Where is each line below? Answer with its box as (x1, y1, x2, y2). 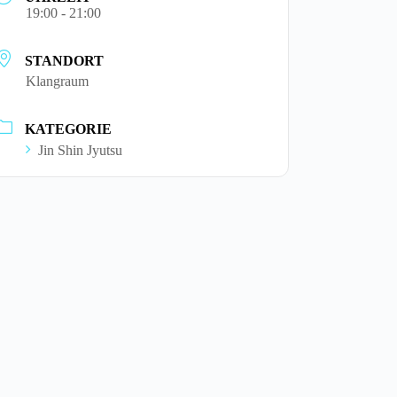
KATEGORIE (25, 121, 113, 136)
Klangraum (26, 74, 90, 90)
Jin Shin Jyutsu (38, 142, 123, 158)
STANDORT (25, 53, 105, 69)
